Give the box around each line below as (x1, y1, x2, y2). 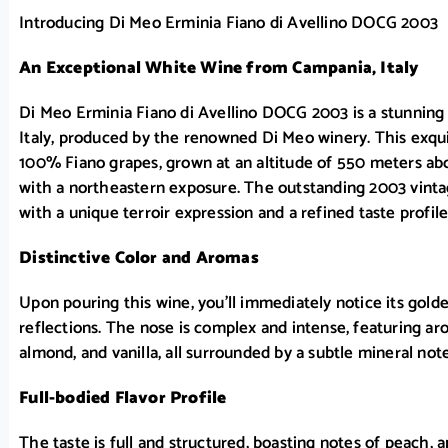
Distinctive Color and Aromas (19, 244, 259, 273)
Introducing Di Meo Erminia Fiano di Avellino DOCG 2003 (19, 9, 438, 38)
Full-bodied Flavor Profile (19, 384, 227, 413)
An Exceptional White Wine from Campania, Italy (19, 54, 420, 83)
